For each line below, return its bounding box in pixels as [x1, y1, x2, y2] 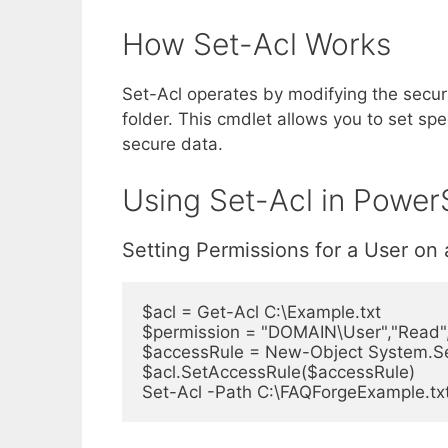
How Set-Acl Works [122, 25, 391, 62]
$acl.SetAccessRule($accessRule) [142, 362, 415, 383]
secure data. [122, 133, 223, 154]
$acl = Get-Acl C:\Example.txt [142, 302, 381, 323]
